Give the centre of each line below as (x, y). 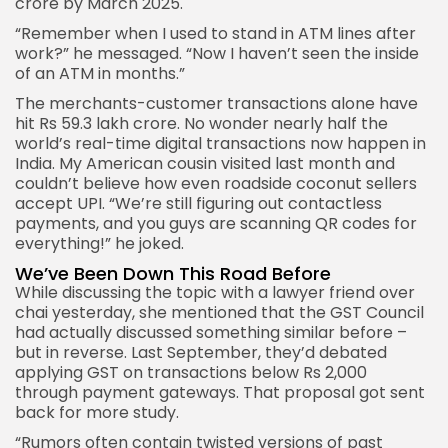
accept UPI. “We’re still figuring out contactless (198, 204)
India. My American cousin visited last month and (205, 164)
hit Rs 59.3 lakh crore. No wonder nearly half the (201, 124)
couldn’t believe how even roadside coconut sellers (216, 184)
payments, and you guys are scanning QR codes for (216, 224)
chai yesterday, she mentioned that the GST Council (219, 313)
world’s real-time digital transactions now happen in (220, 144)
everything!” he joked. (99, 244)
